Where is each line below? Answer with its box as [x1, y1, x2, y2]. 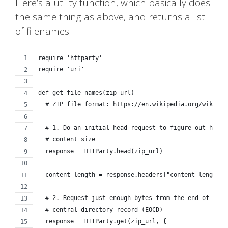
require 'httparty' [38, 54, 102, 62]
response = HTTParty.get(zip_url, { [38, 218, 166, 225]
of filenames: [15, 24, 71, 38]
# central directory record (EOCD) [38, 206, 163, 214]
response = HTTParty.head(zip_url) [38, 148, 163, 155]
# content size [38, 136, 95, 144]
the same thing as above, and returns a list [15, 10, 205, 23]
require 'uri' [38, 66, 84, 73]
